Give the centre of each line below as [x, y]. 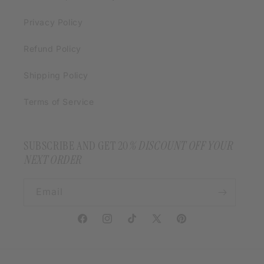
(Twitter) [168, 240]
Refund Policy [52, 49]
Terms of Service [59, 102]
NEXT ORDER [52, 160]
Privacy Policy [53, 22]
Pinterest [194, 225]
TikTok [139, 225]
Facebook [97, 225]
